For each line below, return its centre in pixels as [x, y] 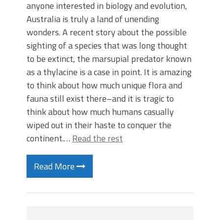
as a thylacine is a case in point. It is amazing [109, 72]
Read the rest [97, 138]
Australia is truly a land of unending [93, 19]
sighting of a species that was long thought [107, 45]
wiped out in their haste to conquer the [99, 125]
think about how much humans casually [100, 112]
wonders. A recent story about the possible [107, 32]
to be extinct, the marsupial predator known [109, 59]
